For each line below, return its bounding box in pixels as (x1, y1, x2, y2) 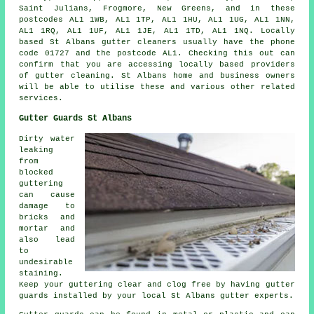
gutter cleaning (35, 71, 111, 80)
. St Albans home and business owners (110, 71, 295, 80)
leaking (19, 145, 54, 154)
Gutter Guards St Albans (19, 113, 132, 123)
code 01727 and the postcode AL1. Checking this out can (19, 48, 295, 57)
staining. (19, 268, 64, 278)
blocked (19, 168, 54, 177)
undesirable (19, 257, 74, 266)
